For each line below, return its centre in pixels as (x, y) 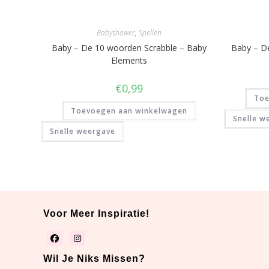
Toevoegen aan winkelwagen (129, 110)
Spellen (150, 32)
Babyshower (116, 32)
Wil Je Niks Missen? (94, 259)
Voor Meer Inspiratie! (96, 214)
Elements (129, 60)
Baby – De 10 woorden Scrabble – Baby (129, 47)
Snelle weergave (83, 131)
